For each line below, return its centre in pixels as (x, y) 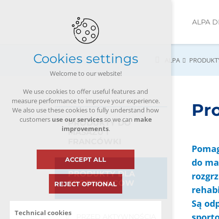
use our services (77, 120)
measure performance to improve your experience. (86, 101)
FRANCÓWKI (95, 142)
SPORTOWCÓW (101, 183)
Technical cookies (43, 213)
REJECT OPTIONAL (86, 184)
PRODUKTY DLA (101, 174)
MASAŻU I (88, 132)
